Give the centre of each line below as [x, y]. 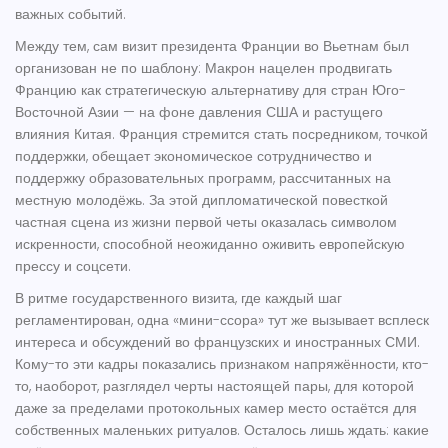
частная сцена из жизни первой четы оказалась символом [206, 222]
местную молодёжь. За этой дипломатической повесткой [201, 200]
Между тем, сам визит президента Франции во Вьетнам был [212, 46]
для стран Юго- [352, 90]
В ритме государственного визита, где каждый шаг [178, 298]
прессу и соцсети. [73, 266]
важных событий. [70, 14]
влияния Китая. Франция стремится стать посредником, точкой [221, 134]
